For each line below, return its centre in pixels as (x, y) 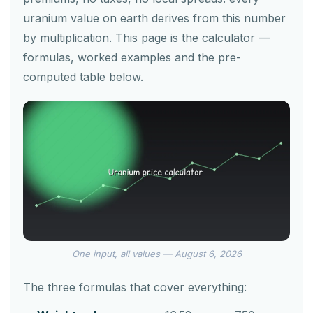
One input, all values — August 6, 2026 (156, 253)
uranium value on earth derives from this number (154, 18)
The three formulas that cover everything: (135, 287)
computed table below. (83, 77)
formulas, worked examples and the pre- (132, 57)
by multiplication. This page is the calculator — (146, 38)
